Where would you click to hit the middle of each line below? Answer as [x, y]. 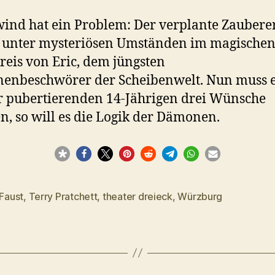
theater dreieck [137, 196]
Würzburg [200, 196]
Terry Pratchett [63, 196]
